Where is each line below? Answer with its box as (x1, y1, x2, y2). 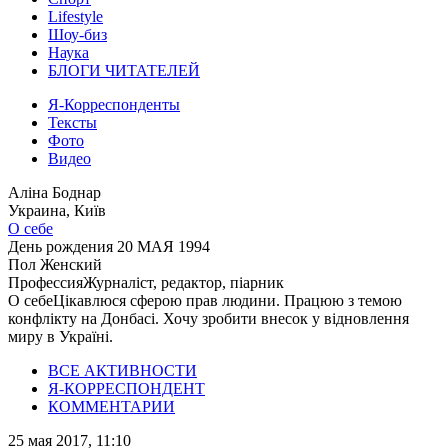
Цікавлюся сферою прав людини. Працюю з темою (53, 292, 402, 309)
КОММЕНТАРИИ (48, 398, 175, 415)
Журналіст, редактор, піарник (83, 274, 284, 291)
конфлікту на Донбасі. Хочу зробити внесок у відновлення (8, 310, 409, 327)
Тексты (48, 114, 97, 131)
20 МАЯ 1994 (117, 238, 210, 255)
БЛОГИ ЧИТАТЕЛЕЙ (48, 62, 200, 79)
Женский (36, 256, 102, 273)
